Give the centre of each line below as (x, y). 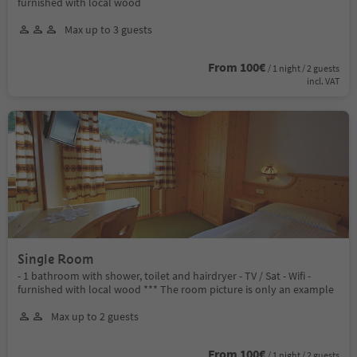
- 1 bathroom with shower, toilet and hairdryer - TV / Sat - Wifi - (164, 275)
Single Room (56, 259)
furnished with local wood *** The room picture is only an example (176, 289)
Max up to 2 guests (95, 316)
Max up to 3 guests (108, 29)
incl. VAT (323, 80)
